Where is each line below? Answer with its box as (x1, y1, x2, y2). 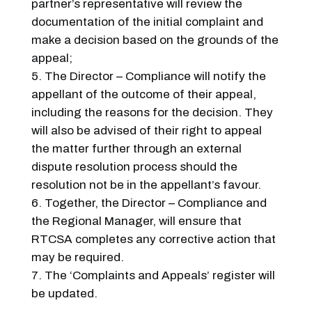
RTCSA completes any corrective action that (31, 232, 276, 246)
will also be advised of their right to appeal (31, 123, 262, 137)
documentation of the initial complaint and (31, 15, 263, 29)
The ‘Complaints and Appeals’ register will (44, 268, 275, 282)
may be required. (31, 250, 124, 264)
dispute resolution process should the (31, 159, 237, 173)
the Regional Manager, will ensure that (31, 214, 242, 228)
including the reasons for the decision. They (31, 105, 273, 119)
